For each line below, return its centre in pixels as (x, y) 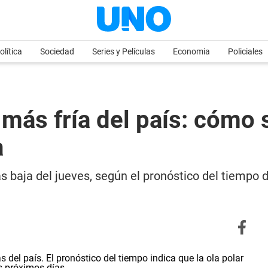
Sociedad (57, 51)
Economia (191, 51)
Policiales (245, 51)
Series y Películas (124, 51)
